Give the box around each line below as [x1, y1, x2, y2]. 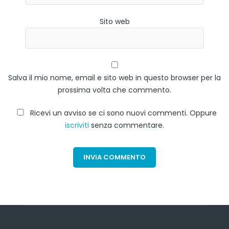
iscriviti [65, 120, 89, 131]
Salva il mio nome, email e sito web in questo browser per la [8, 73, 221, 83]
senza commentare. [89, 120, 164, 131]
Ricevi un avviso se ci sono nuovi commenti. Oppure [28, 108, 217, 119]
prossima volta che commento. [58, 85, 171, 96]
